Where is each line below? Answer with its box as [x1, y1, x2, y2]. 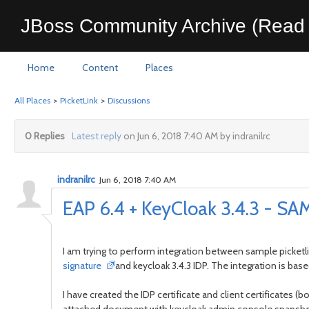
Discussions [108, 95, 150, 106]
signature [63, 259, 106, 272]
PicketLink [60, 95, 98, 106]
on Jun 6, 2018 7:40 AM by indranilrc [121, 130, 270, 142]
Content [82, 61, 118, 74]
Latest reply [71, 130, 121, 142]
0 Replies [25, 130, 65, 142]
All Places [14, 95, 50, 106]
